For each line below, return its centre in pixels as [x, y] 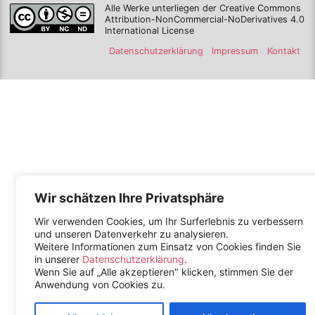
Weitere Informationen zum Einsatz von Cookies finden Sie [168, 246]
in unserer [58, 259]
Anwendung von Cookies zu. [100, 284]
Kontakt [284, 51]
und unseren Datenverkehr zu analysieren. [131, 234]
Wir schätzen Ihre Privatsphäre [129, 198]
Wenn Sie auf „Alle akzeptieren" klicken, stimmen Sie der [164, 272]
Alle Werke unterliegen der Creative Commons [202, 8]
